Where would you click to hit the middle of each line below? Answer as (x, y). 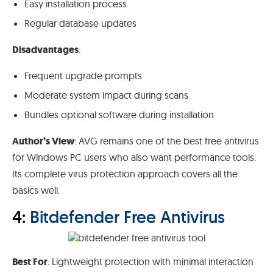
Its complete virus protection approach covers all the (125, 174)
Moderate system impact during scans (106, 95)
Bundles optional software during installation (119, 115)
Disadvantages (45, 50)
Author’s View (43, 141)
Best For (30, 262)
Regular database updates (80, 23)
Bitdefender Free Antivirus (127, 217)
